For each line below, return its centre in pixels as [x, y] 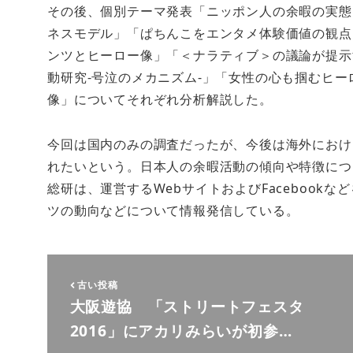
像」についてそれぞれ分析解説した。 [160, 100]
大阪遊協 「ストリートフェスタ [187, 307]
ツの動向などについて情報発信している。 [173, 210]
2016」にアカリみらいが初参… [181, 331]
